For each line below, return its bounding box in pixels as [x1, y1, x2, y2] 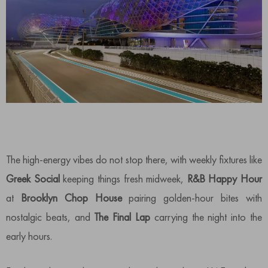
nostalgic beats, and [6, 210, 95, 224]
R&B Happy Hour [187, 172, 262, 186]
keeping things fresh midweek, [59, 172, 187, 186]
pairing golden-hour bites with [129, 191, 263, 205]
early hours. [6, 229, 52, 243]
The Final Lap [94, 210, 151, 224]
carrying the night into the [150, 210, 263, 224]
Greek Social [6, 172, 60, 186]
